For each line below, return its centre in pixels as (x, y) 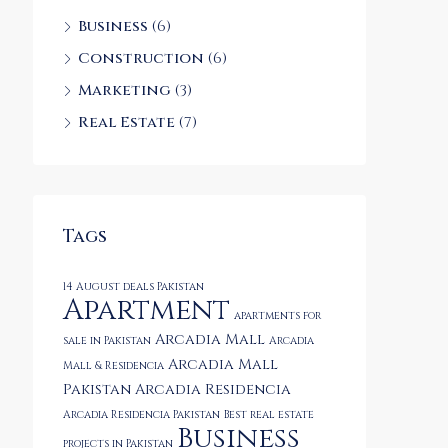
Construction (141, 58)
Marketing (124, 90)
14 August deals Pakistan (133, 287)
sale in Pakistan (107, 341)
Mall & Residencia (113, 366)
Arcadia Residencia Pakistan (141, 415)
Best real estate (269, 415)
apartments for (277, 316)
